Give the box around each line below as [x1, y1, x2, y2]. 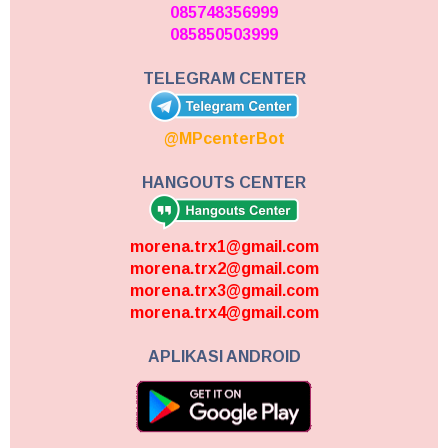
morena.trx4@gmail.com [129, 303, 319, 321]
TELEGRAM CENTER [142, 69, 306, 87]
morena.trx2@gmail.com [129, 259, 319, 277]
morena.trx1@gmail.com [129, 237, 319, 255]
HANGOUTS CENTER [142, 173, 306, 191]
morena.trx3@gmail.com [129, 281, 319, 299]
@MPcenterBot [163, 129, 285, 147]
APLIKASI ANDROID [147, 347, 301, 365]
